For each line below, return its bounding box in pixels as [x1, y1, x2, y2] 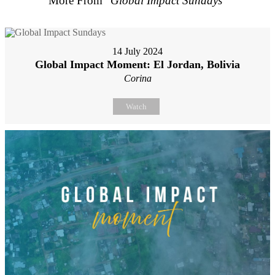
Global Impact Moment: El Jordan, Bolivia [35, 58, 240, 71]
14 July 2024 [112, 46, 163, 57]
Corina [123, 73, 152, 84]
